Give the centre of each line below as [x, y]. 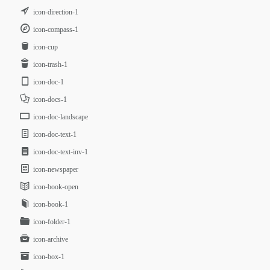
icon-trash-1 [51, 64]
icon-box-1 [49, 257]
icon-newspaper [56, 169]
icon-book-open [56, 187]
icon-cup [46, 47]
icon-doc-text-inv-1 [61, 152]
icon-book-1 [51, 204]
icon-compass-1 [56, 30]
